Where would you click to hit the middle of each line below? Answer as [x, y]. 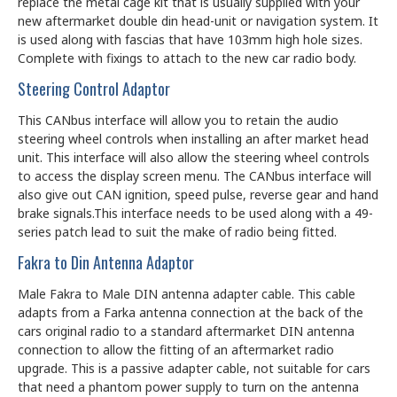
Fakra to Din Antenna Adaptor [106, 263]
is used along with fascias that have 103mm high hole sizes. [190, 40]
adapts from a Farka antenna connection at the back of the [191, 313]
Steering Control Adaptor [94, 89]
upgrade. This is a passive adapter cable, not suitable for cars [194, 369]
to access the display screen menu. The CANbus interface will [195, 176]
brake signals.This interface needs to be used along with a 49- [195, 214]
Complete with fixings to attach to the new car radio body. [187, 58]
